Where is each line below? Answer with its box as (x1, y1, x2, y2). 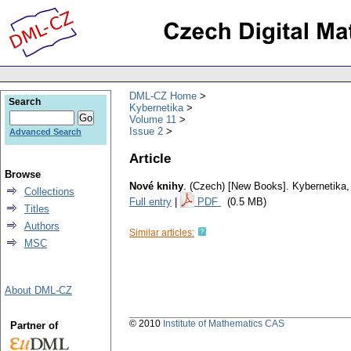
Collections (24, 186, 74, 197)
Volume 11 (129, 113, 176, 125)
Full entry (129, 196, 172, 208)
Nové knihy (129, 180, 183, 193)
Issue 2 (129, 125, 163, 137)
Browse (5, 168, 41, 180)
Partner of (9, 320, 58, 331)
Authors (24, 220, 60, 232)
